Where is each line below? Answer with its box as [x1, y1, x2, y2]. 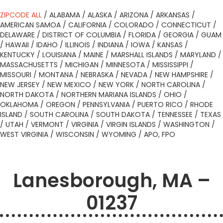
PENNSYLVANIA [83, 100, 130, 110]
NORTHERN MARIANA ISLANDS [61, 90, 156, 100]
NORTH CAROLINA [141, 80, 200, 90]
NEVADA [121, 70, 147, 80]
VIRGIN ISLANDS [106, 119, 156, 129]
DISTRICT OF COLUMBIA [42, 30, 121, 40]
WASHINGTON [163, 119, 210, 129]
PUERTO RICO [137, 100, 183, 110]
